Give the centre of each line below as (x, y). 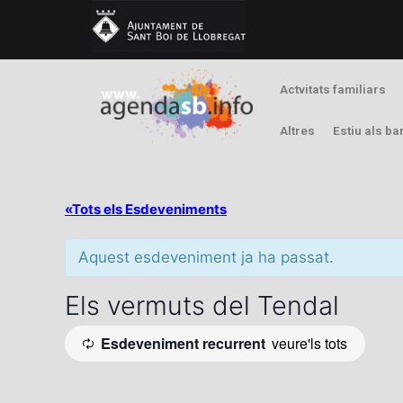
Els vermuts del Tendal (202, 305)
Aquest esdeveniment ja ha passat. (206, 257)
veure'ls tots (309, 344)
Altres (297, 130)
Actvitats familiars (333, 89)
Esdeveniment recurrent (183, 344)
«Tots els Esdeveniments (146, 209)
